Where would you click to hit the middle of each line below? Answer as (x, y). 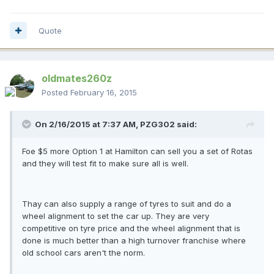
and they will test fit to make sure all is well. (105, 163)
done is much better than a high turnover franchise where (134, 240)
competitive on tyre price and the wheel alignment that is (131, 228)
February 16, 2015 (104, 92)
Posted (56, 92)
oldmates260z (77, 78)
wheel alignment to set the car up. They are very (116, 216)
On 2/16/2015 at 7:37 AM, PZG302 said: (116, 124)
